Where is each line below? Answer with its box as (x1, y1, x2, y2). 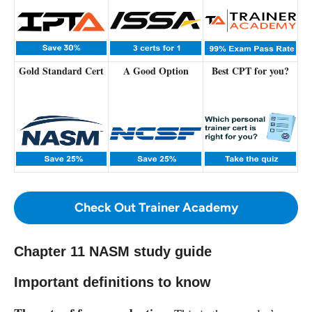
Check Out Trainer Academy (74, 199, 238, 215)
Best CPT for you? (212, 63, 289, 78)
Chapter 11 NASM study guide (14, 243, 212, 259)
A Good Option (123, 63, 189, 78)
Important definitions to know (14, 274, 211, 290)
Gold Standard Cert (19, 63, 104, 78)
